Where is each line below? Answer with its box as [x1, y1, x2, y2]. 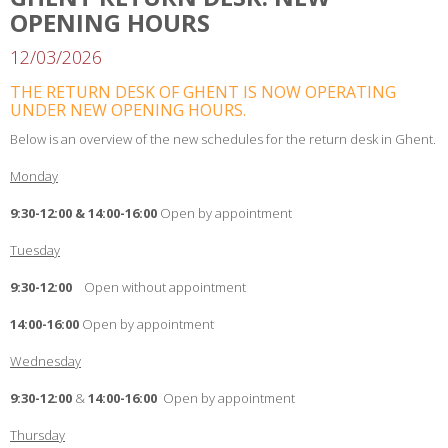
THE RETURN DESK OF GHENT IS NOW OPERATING [10, 81, 396, 104]
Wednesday [10, 352, 81, 371]
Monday [10, 167, 58, 186]
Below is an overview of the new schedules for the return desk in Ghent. [10, 130, 436, 149]
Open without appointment [84, 278, 246, 297]
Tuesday [10, 241, 60, 260]
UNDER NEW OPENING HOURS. [10, 99, 246, 122]
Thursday [10, 426, 65, 445]
